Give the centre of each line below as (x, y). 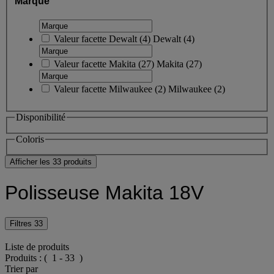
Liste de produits (37, 246)
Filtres (22, 223)
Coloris (30, 139)
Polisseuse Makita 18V (104, 192)
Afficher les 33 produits (51, 162)
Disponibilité (41, 117)
